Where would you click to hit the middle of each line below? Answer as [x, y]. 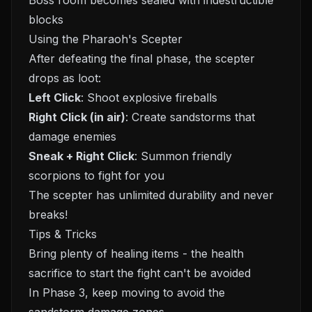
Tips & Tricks [63, 234]
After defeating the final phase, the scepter [142, 58]
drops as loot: [65, 78]
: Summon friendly [183, 156]
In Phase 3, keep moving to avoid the [127, 292]
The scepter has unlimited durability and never [151, 195]
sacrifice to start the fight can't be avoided [140, 273]
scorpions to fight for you [96, 175]
